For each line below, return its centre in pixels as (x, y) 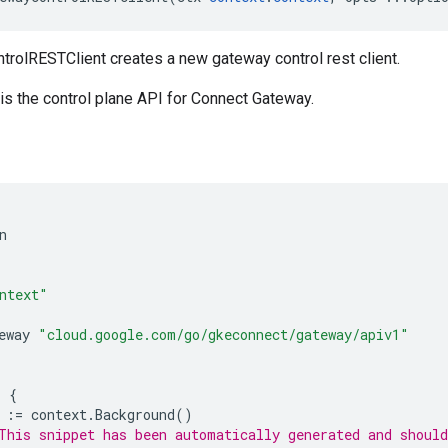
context (59, 414)
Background (135, 414)
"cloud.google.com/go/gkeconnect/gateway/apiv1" (223, 334)
